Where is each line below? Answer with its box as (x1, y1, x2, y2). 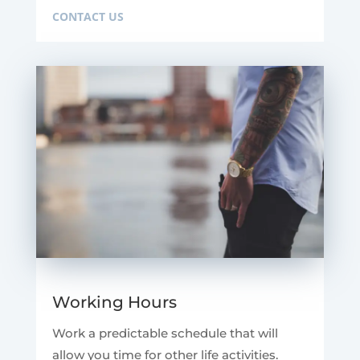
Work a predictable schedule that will (51, 325, 278, 341)
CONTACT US (51, 8, 124, 24)
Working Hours (51, 292, 177, 312)
